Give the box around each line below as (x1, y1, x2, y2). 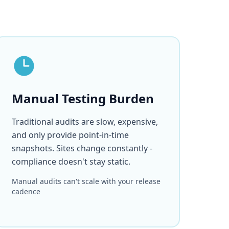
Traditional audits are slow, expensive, (12, 116, 158, 127)
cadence (12, 187, 41, 196)
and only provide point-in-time (12, 129, 129, 141)
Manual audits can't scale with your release (12, 176, 161, 186)
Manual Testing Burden (12, 90, 154, 107)
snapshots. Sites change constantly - (12, 143, 153, 154)
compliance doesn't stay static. (12, 156, 131, 167)
